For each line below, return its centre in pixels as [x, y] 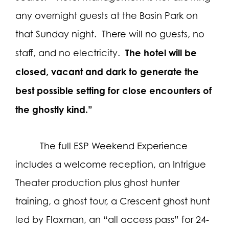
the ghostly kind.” [54, 109]
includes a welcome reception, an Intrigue [111, 164]
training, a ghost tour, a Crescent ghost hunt [113, 201]
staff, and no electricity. [68, 53]
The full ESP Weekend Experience [114, 146]
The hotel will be [161, 52]
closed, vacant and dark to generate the [107, 71]
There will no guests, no [153, 34]
